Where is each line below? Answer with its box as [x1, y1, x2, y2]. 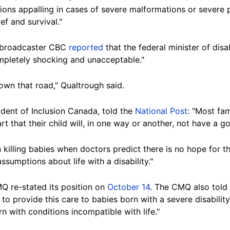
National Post [135, 105, 187, 116]
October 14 [107, 181, 150, 192]
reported [69, 42, 103, 52]
